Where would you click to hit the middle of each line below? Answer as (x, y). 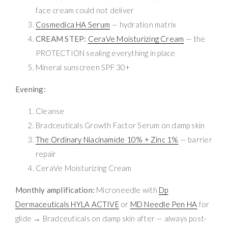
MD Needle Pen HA (164, 204)
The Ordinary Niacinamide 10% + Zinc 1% (107, 139)
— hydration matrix (143, 24)
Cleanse (50, 111)
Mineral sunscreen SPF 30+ (83, 67)
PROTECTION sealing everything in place (106, 53)
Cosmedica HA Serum (73, 24)
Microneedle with (127, 190)
